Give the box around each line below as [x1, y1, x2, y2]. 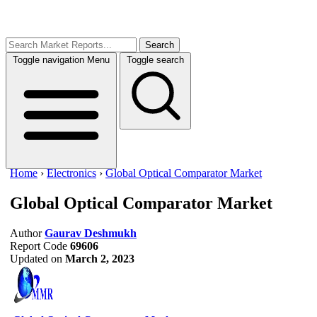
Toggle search [127, 54, 184, 65]
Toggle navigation [13, 54, 84, 65]
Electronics [47, 167, 96, 179]
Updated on [10, 252, 62, 265]
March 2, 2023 [65, 252, 134, 265]
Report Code [10, 239, 67, 252]
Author [10, 226, 42, 239]
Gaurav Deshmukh [45, 226, 137, 239]
